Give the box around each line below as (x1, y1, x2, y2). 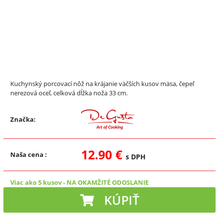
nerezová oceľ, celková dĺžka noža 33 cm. (10, 88, 128, 97)
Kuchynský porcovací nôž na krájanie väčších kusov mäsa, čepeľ (10, 79, 194, 88)
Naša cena (10, 150, 45, 159)
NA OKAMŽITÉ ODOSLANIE (66, 177, 149, 187)
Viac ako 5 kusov (10, 177, 62, 187)
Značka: (10, 115, 36, 124)
